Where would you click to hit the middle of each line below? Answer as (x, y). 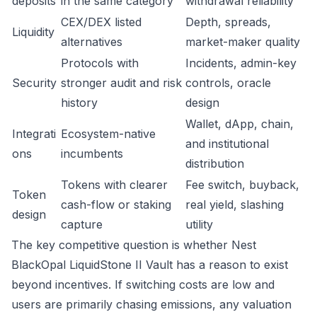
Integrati (34, 134)
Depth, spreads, (228, 22)
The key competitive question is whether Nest (134, 245)
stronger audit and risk (121, 83)
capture (82, 224)
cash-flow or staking (116, 204)
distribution (215, 163)
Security (34, 83)
